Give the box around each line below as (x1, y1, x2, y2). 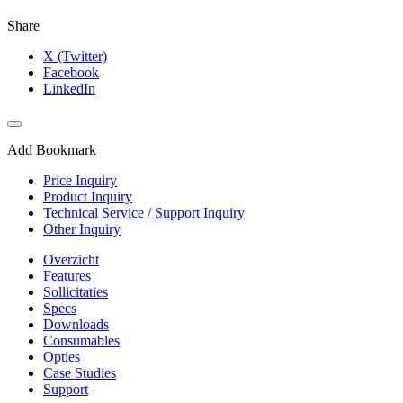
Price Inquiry (43, 173, 117, 189)
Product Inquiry (43, 189, 132, 205)
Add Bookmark (7, 142, 96, 158)
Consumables (43, 333, 120, 349)
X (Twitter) (43, 49, 107, 65)
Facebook (43, 65, 99, 81)
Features (43, 268, 91, 284)
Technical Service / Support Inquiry (43, 205, 245, 221)
